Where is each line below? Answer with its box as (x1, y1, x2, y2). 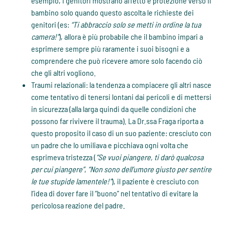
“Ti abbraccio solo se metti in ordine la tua (71, 20, 201, 30)
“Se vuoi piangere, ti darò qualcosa (96, 152, 204, 162)
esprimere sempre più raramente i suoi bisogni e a (31, 44, 190, 54)
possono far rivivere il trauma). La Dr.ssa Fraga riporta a (31, 116, 204, 126)
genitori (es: (31, 20, 71, 30)
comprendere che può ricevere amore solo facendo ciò (31, 56, 203, 66)
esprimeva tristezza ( (31, 152, 96, 162)
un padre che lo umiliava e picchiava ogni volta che (31, 140, 189, 150)
